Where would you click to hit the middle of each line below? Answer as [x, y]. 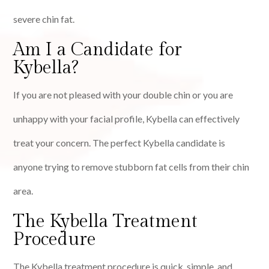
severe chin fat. [45, 19]
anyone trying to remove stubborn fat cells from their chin [131, 167]
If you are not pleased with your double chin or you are [123, 95]
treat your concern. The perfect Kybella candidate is [119, 143]
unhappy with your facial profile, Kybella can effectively [127, 119]
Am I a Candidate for [98, 50]
